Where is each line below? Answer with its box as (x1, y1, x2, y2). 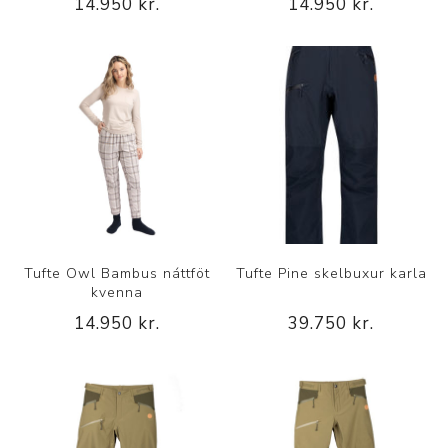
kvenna (90, 282, 143, 302)
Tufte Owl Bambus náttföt (23, 263, 210, 283)
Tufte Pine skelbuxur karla (235, 263, 427, 283)
